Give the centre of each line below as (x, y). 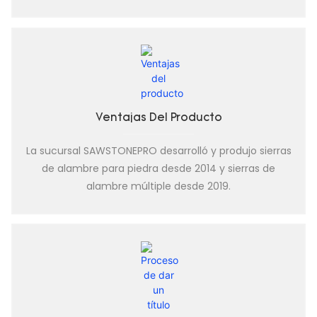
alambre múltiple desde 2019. (158, 186)
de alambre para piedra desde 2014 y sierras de (158, 169)
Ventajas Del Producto (158, 119)
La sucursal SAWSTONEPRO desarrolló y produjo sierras (158, 151)
